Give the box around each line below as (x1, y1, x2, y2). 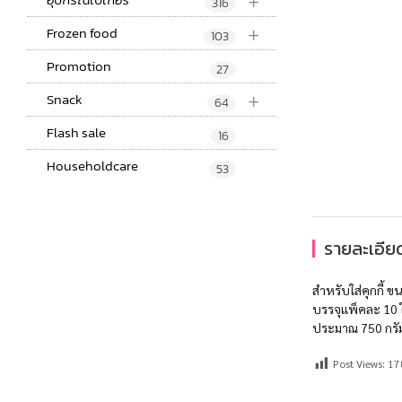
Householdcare (47, 155, 138, 177)
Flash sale (47, 122, 106, 144)
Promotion (47, 56, 111, 77)
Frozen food (47, 22, 118, 44)
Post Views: (332, 356, 385, 371)
